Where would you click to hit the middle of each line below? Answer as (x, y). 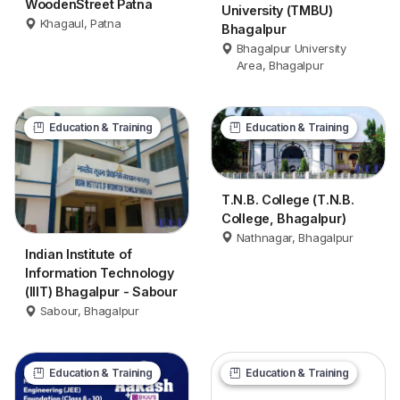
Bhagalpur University (291, 49)
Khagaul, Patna (80, 24)
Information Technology (100, 273)
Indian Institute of (79, 254)
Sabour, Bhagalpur (89, 311)
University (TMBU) (277, 11)
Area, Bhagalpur (280, 66)
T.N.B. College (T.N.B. (288, 199)
